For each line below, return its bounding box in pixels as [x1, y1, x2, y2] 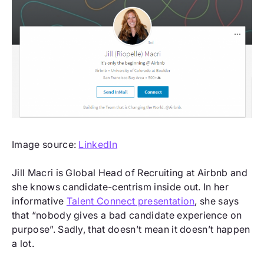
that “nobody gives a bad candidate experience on [12, 209, 242, 221]
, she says [194, 194, 239, 207]
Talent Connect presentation [66, 194, 195, 207]
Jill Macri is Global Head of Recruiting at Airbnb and [12, 166, 247, 179]
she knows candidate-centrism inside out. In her [12, 180, 229, 193]
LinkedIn [78, 138, 118, 150]
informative [12, 194, 67, 207]
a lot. [12, 237, 34, 249]
